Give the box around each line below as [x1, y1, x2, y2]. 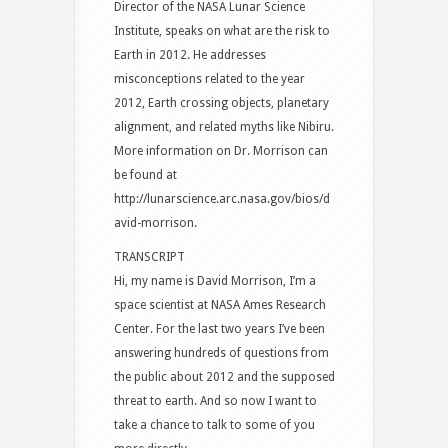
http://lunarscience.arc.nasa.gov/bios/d [114, 191, 330, 206]
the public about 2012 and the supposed [114, 369, 335, 384]
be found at [114, 167, 177, 182]
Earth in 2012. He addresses [114, 47, 266, 62]
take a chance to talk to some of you [114, 417, 315, 432]
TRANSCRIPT [114, 249, 185, 264]
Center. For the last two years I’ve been [114, 321, 325, 336]
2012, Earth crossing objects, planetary [114, 95, 329, 110]
